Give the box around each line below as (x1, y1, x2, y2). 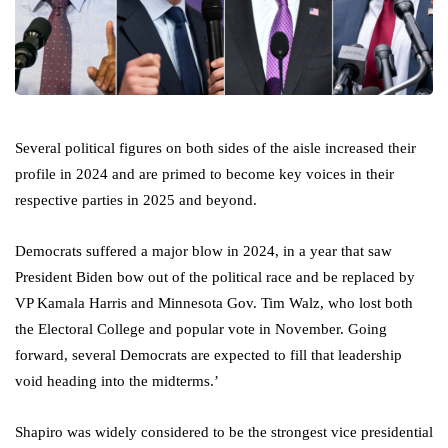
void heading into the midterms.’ (15, 373, 219, 390)
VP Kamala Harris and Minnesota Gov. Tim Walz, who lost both (15, 295, 413, 312)
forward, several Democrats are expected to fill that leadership (15, 347, 402, 364)
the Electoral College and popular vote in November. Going (15, 321, 387, 338)
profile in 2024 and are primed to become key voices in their (15, 166, 394, 183)
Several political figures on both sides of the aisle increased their (15, 140, 416, 157)
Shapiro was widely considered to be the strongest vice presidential (15, 424, 433, 441)
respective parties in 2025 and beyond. (15, 192, 257, 209)
